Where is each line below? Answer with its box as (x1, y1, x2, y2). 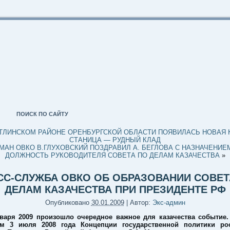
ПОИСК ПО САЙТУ (16, 111, 68, 117)
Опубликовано (45, 199, 89, 206)
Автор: (129, 199, 150, 206)
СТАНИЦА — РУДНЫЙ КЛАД (69, 136, 161, 144)
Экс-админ (152, 199, 185, 206)
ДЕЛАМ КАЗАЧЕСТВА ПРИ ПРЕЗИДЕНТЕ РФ (4, 184, 226, 195)
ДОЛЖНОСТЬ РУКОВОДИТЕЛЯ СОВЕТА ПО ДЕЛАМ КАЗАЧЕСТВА (5, 151, 220, 159)
